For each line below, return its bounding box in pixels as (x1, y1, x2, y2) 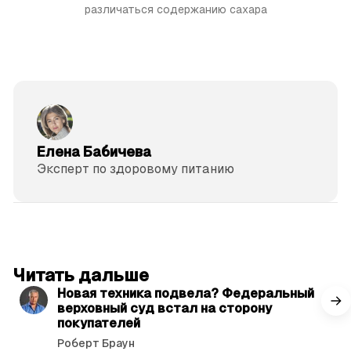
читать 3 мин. (258, 261, 323, 273)
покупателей (56, 315, 140, 331)
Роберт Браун (56, 336, 135, 349)
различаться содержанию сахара (84, 2, 267, 16)
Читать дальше (13, 265, 149, 285)
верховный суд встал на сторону (56, 300, 272, 316)
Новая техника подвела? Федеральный (56, 285, 314, 301)
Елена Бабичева (36, 143, 151, 160)
